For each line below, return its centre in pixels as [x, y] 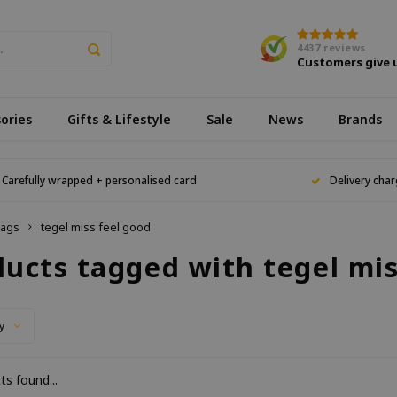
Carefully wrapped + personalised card [100, 179]
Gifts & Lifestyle [119, 119]
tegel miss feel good [96, 227]
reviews [343, 47]
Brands [360, 119]
